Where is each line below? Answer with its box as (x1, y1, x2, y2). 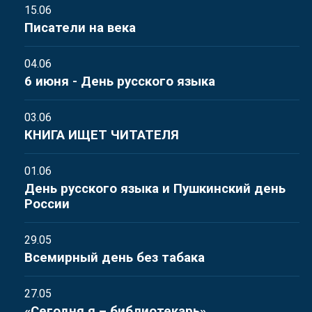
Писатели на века (24, 20, 136, 36)
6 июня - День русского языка (24, 74, 215, 89)
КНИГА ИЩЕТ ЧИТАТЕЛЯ (24, 127, 179, 143)
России (24, 196, 70, 212)
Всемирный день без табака (24, 250, 205, 265)
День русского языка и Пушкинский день (24, 181, 286, 196)
